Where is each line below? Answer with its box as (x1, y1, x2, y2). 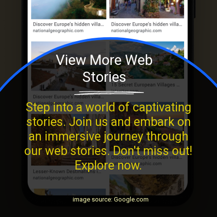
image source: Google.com (73, 195, 149, 203)
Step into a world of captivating (25, 100, 191, 114)
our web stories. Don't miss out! (24, 143, 193, 158)
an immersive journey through (28, 129, 188, 143)
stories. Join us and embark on (26, 114, 191, 129)
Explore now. (75, 158, 142, 172)
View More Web (56, 51, 153, 68)
